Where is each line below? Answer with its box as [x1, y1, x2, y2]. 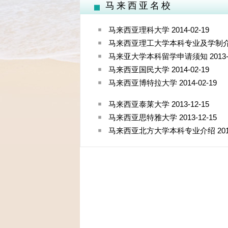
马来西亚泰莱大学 [108, 100, 169, 108]
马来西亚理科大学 [108, 25, 169, 34]
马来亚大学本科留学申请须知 [108, 52, 208, 61]
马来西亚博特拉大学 [108, 78, 177, 87]
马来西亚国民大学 [108, 65, 169, 74]
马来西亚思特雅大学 [108, 113, 177, 122]
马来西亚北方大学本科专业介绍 [108, 126, 215, 135]
